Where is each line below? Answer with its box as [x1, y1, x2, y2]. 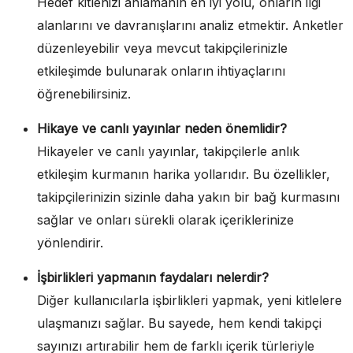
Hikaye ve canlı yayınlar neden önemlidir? [37, 120, 287, 136]
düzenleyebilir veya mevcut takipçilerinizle [37, 39, 288, 56]
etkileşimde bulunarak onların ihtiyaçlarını [37, 62, 285, 79]
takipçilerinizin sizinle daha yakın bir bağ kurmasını [37, 188, 340, 205]
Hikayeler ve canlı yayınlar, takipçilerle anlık [37, 143, 299, 159]
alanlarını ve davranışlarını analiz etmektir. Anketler [37, 17, 344, 33]
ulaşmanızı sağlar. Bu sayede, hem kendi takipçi [37, 314, 321, 331]
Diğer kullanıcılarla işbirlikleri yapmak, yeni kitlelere [37, 292, 342, 308]
